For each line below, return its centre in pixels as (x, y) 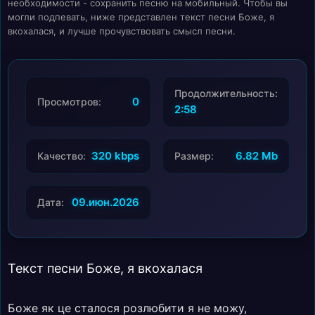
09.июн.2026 (105, 202)
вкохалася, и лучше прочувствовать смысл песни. (122, 31)
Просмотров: (69, 102)
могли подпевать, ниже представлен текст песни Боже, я (141, 17)
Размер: (194, 156)
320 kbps (115, 156)
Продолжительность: (226, 93)
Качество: (62, 156)
